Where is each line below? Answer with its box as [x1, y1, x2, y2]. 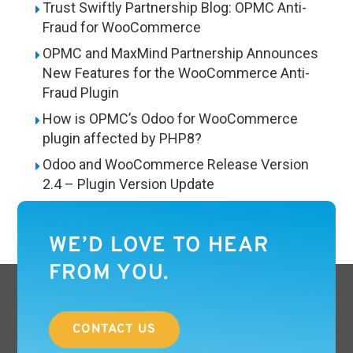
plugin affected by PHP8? [42, 130, 202, 147]
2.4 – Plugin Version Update [42, 176, 214, 193]
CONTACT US [72, 321, 157, 338]
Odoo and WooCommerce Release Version [42, 156, 309, 173]
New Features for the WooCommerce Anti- [42, 65, 310, 82]
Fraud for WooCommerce [42, 19, 201, 36]
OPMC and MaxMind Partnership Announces [42, 45, 318, 62]
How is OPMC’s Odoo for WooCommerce [42, 110, 298, 128]
